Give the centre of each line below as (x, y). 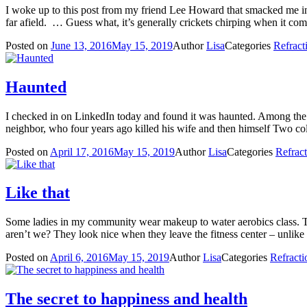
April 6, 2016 (79, 258)
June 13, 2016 (81, 45)
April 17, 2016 (82, 151)
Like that (38, 193)
